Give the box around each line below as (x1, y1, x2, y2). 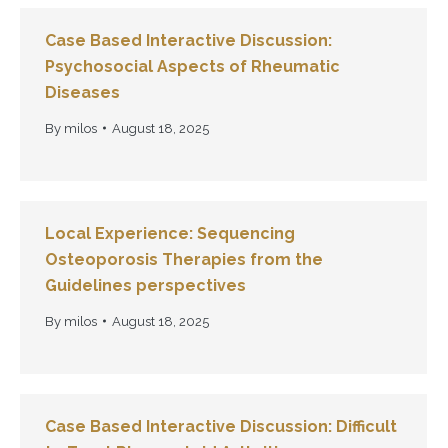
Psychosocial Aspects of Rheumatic (45, 56, 340, 76)
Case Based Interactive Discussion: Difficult (45, 416, 397, 436)
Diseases (45, 82, 120, 102)
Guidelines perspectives (45, 275, 246, 295)
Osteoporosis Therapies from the (45, 249, 323, 269)
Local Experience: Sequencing (45, 223, 295, 243)
